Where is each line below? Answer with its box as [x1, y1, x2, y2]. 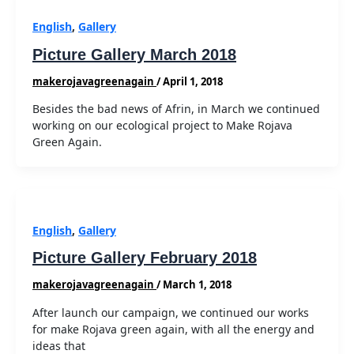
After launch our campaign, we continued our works [32, 305, 309, 321]
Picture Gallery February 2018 [32, 249, 257, 267]
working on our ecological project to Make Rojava [32, 118, 292, 134]
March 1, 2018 [163, 277, 232, 292]
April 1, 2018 [163, 73, 223, 88]
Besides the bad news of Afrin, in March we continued [32, 101, 320, 117]
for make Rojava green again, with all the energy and [32, 322, 314, 337]
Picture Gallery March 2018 [32, 45, 236, 63]
